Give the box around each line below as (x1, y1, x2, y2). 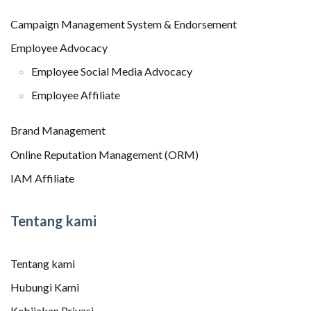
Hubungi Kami (10, 280, 79, 294)
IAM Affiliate (10, 171, 74, 185)
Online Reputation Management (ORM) (10, 147, 199, 161)
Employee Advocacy (10, 41, 108, 55)
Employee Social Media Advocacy (31, 65, 192, 78)
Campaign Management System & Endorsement (10, 17, 237, 31)
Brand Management (10, 124, 106, 137)
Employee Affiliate (31, 88, 120, 102)
